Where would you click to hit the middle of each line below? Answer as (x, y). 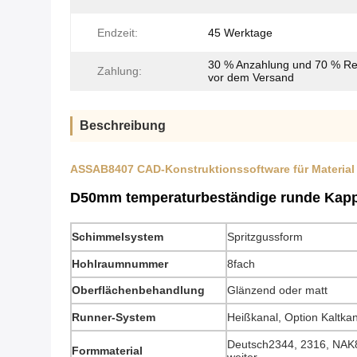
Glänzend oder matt (277, 290)
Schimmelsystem (118, 237)
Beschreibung (123, 126)
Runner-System (114, 317)
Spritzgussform (265, 237)
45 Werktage (240, 33)
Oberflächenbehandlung (138, 290)
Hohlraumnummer (120, 264)
